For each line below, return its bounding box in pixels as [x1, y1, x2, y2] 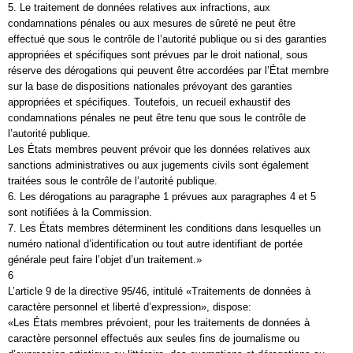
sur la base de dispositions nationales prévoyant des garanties [8, 80, 292, 92]
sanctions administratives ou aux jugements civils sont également [8, 159, 309, 171]
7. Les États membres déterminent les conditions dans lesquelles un [8, 222, 321, 234]
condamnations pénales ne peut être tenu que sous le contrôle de [8, 112, 306, 124]
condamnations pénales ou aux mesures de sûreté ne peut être [8, 17, 295, 29]
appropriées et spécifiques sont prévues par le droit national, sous [8, 49, 308, 61]
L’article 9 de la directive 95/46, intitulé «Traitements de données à [8, 285, 310, 297]
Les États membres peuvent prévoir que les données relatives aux [8, 143, 310, 155]
